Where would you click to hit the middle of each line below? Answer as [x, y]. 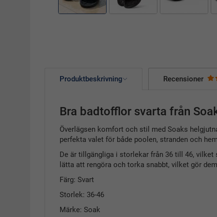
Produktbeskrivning [91, 79]
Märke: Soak [80, 209]
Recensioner [183, 79]
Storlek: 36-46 [82, 194]
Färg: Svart [77, 179]
